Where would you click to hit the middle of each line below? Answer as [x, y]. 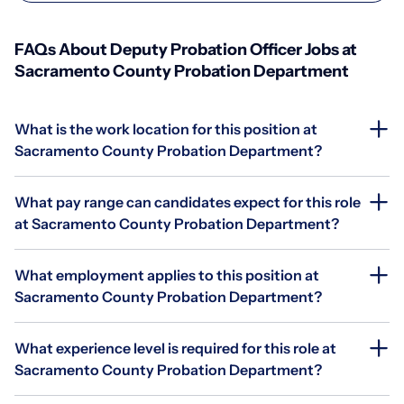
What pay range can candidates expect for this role [188, 202]
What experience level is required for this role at [175, 348]
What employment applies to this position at [167, 275]
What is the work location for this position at [166, 129]
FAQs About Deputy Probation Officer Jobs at [186, 49]
